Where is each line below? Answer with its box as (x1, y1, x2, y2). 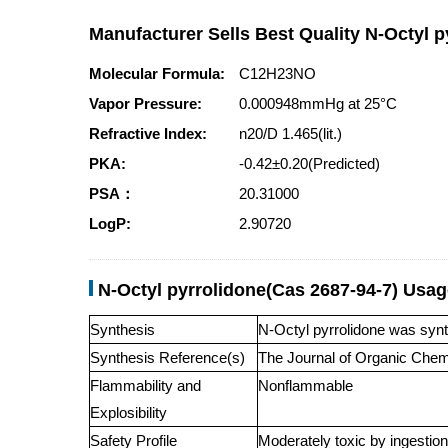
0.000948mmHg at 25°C (239, 95, 401, 112)
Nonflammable (258, 377, 353, 394)
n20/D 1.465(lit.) (239, 125, 350, 142)
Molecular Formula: (89, 65, 225, 82)
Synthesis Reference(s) (90, 349, 245, 366)
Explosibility (90, 404, 167, 421)
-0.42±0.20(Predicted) (239, 155, 384, 172)
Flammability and (90, 377, 201, 394)
